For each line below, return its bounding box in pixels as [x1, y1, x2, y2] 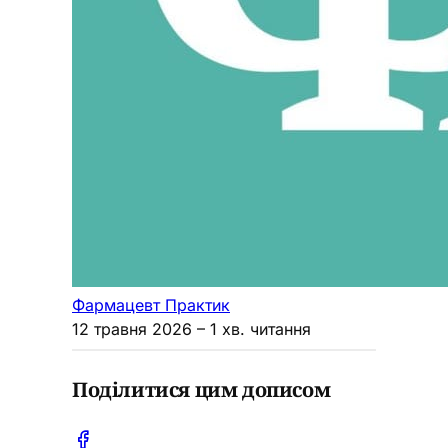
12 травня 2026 [72, 318, 192, 339]
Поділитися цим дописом [72, 376, 331, 404]
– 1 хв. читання [192, 318, 311, 339]
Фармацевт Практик [72, 294, 230, 315]
